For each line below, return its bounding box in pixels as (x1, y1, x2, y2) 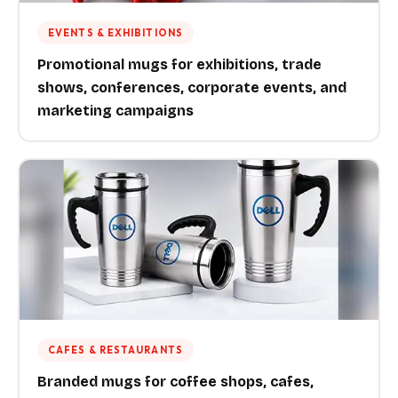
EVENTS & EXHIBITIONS (48, 27, 183, 39)
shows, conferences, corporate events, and (37, 79, 346, 96)
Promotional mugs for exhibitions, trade (37, 56, 322, 73)
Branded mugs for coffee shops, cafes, (37, 373, 314, 390)
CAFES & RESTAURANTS (48, 344, 183, 356)
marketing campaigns (37, 102, 194, 119)
